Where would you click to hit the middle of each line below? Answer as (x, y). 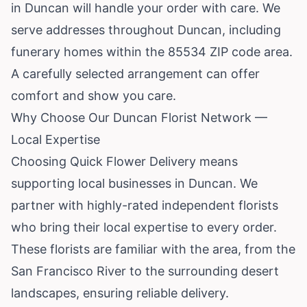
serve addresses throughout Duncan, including (146, 29)
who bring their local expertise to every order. (144, 227)
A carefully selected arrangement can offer (135, 73)
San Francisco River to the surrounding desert (145, 271)
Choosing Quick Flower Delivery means (124, 161)
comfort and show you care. (94, 95)
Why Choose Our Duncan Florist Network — (139, 117)
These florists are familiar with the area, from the (153, 249)
